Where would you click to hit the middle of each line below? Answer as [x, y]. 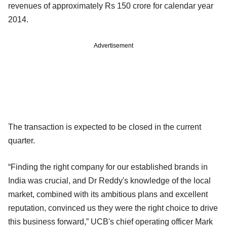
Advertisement [113, 45]
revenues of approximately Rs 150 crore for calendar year [111, 6]
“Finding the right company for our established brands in [108, 167]
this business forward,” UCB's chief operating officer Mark [110, 221]
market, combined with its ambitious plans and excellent [108, 194]
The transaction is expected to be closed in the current [105, 127]
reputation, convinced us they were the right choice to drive [113, 208]
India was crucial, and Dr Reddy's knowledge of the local [109, 180]
